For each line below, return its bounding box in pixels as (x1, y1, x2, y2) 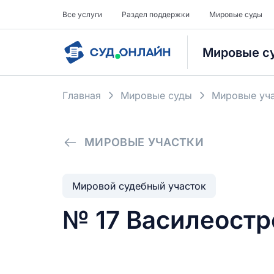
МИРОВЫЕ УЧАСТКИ (84, 136, 204, 149)
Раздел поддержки (122, 10, 190, 19)
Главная (62, 89, 101, 102)
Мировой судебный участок (72, 180, 206, 192)
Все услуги (62, 10, 102, 19)
